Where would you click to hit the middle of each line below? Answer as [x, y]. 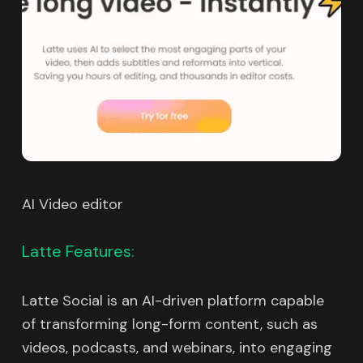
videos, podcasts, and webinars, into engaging [177, 348]
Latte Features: [78, 252]
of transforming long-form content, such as [169, 325]
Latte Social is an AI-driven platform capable [173, 301]
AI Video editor [72, 205]
